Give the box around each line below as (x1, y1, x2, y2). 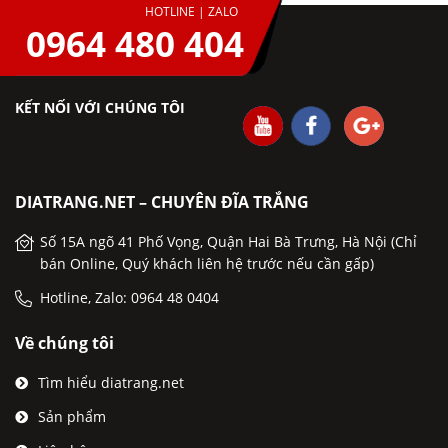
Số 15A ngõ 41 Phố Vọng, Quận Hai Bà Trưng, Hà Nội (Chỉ (40, 232, 417, 251)
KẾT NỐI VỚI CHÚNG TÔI (15, 98, 185, 117)
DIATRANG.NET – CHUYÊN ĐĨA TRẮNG (15, 191, 309, 213)
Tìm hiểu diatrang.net (38, 373, 184, 392)
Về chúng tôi (15, 332, 114, 354)
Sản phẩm (38, 407, 106, 426)
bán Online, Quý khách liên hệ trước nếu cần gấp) (40, 254, 374, 273)
